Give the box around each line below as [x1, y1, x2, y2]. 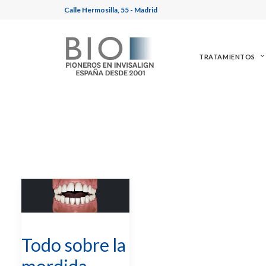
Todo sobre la [21, 233, 126, 255]
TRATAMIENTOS [199, 52, 255, 61]
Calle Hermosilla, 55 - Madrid [64, 5, 157, 14]
